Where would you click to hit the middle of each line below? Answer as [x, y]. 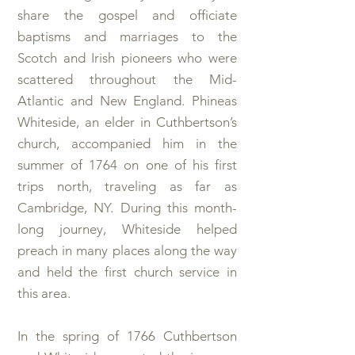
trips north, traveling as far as [127, 186]
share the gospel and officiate [127, 15]
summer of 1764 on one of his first [127, 165]
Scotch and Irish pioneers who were [127, 58]
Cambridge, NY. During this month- [127, 208]
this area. [44, 293]
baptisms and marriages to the [127, 36]
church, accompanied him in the [127, 143]
